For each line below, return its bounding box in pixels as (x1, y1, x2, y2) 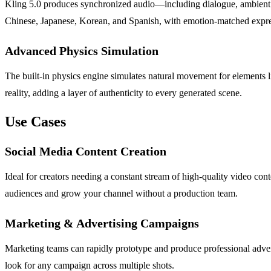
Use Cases (5, 114, 66, 130)
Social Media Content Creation (5, 145, 166, 158)
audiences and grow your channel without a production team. (5, 188, 238, 199)
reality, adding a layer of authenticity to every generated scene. (5, 88, 242, 99)
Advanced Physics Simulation (5, 44, 158, 58)
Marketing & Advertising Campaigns (5, 217, 199, 230)
